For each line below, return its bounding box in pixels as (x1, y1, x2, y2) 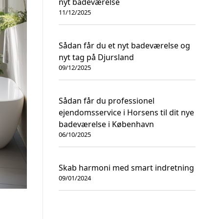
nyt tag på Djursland (59, 52, 134, 63)
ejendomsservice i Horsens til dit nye (59, 107, 194, 118)
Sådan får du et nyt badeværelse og (59, 40, 190, 51)
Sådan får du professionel (59, 95, 154, 106)
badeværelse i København (59, 119, 154, 130)
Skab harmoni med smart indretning (59, 162, 194, 173)
